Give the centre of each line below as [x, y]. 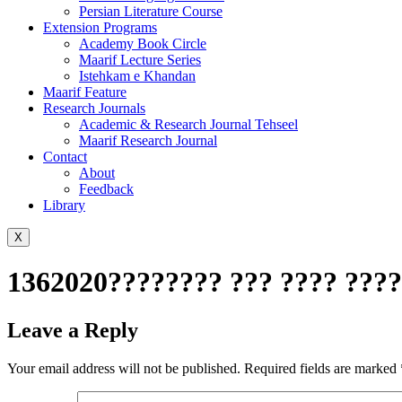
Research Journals [94, 108]
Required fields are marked [322, 368]
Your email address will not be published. [124, 368]
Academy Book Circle [143, 44]
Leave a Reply [73, 330]
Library [64, 205]
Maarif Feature [85, 92]
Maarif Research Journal [148, 140]
